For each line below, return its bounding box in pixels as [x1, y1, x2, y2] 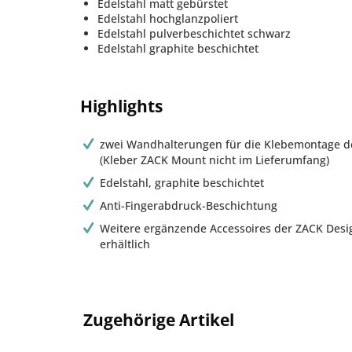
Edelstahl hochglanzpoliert [97, 11, 238, 26]
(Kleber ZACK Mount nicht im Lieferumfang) [100, 152, 330, 167]
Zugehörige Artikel [83, 309, 234, 331]
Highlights [80, 95, 163, 117]
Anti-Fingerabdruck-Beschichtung [100, 198, 278, 213]
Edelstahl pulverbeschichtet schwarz [97, 26, 291, 41]
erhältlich [100, 236, 151, 251]
